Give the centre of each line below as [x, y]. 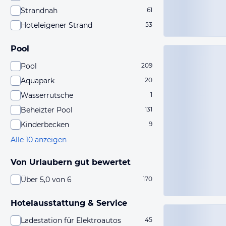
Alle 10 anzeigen [39, 140]
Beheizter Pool [47, 110]
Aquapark [38, 81]
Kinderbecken [45, 125]
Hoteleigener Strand [56, 25]
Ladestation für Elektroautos [71, 220]
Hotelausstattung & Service [69, 203]
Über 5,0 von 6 [46, 180]
